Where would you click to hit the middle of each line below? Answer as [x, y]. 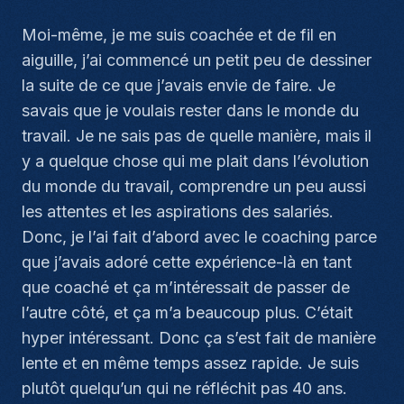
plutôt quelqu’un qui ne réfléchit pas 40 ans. [184, 388]
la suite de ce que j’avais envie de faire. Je [179, 85]
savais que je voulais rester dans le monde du [190, 110]
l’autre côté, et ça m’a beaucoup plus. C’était [187, 312]
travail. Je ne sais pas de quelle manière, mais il [197, 136]
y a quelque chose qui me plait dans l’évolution [195, 161]
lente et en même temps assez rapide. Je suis [190, 363]
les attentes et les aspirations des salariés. [178, 211]
